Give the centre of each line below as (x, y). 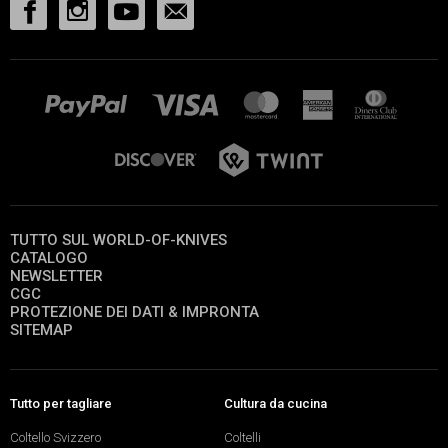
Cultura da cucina (275, 403)
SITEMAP (41, 330)
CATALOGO (49, 258)
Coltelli (242, 437)
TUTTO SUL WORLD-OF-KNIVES (118, 240)
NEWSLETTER (56, 276)
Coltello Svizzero (55, 437)
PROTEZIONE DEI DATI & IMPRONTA (134, 312)
